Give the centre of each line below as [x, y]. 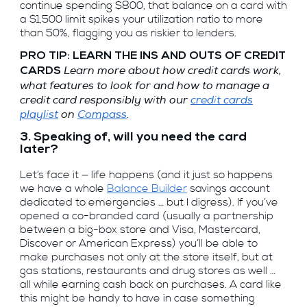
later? [39, 150]
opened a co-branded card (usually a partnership [146, 217]
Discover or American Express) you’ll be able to [138, 244]
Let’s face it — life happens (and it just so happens [146, 175]
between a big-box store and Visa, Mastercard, [140, 230]
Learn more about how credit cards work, [172, 71]
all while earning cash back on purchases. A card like [150, 285]
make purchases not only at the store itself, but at [146, 258]
